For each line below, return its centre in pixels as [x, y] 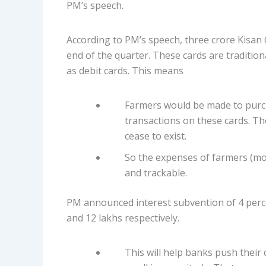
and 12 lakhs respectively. [123, 218]
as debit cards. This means [125, 71]
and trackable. [156, 173]
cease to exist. [156, 136]
